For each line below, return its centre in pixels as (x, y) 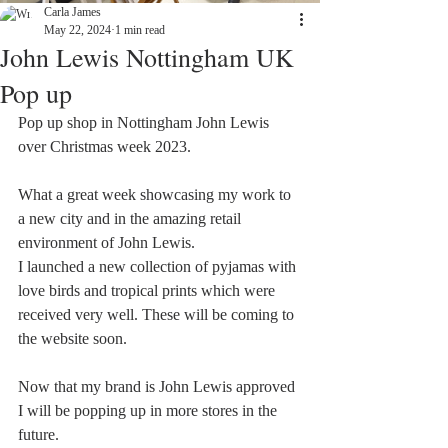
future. (40, 434)
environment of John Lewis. (108, 242)
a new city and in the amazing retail (131, 218)
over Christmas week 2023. (106, 146)
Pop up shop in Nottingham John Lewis (145, 122)
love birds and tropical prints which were (148, 290)
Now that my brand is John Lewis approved (158, 386)
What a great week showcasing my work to (156, 194)
